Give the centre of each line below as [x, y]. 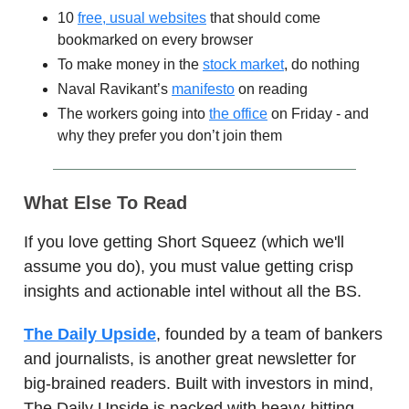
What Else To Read [105, 203]
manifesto [203, 89]
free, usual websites [142, 18]
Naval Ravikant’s [115, 89]
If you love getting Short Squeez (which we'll [184, 242]
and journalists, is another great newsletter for [190, 359]
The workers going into [133, 114]
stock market [243, 65]
